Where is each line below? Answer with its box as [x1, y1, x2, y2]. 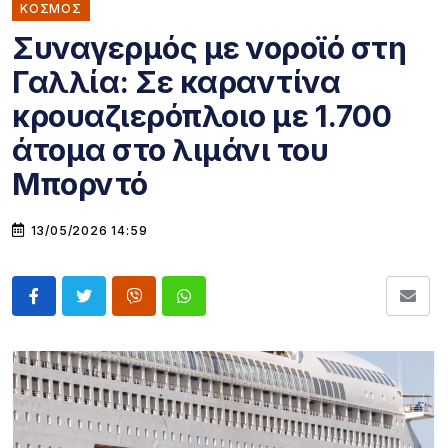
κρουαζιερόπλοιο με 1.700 [12, 98, 391, 134]
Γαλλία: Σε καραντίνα [12, 64, 340, 100]
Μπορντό [12, 166, 148, 202]
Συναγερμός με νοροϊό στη [12, 30, 406, 66]
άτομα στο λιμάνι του [12, 132, 328, 168]
